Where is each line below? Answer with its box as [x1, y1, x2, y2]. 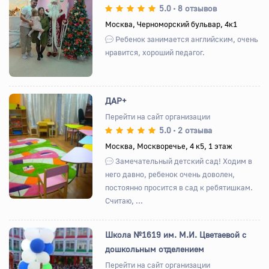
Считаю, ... [105, 195, 144, 205]
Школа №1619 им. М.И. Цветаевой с [105, 229, 247, 240]
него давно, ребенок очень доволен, [105, 169, 235, 179]
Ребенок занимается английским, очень [113, 34, 259, 44]
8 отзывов [178, 2, 217, 13]
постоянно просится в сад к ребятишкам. [105, 182, 253, 192]
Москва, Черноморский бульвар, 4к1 [105, 19, 238, 29]
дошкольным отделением [105, 243, 205, 254]
